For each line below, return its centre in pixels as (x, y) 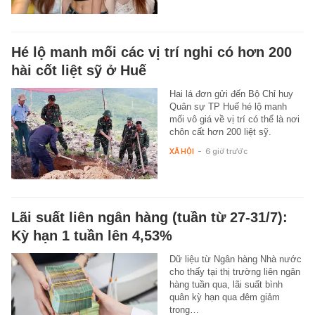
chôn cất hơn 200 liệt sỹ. (220, 131)
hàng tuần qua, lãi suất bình (226, 284)
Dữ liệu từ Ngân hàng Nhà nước (235, 259)
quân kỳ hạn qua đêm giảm (224, 297)
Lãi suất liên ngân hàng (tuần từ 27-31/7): (149, 217)
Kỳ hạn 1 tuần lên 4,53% (92, 235)
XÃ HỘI (181, 151)
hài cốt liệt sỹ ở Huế (79, 70)
